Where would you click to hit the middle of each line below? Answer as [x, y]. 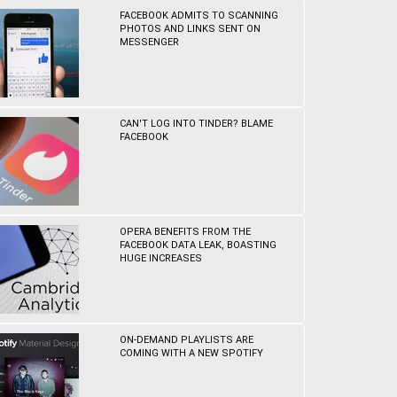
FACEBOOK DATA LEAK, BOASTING [198, 245]
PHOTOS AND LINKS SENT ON [191, 29]
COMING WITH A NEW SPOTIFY [192, 353]
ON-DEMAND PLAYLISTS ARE [187, 340]
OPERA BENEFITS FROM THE [186, 232]
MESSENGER [150, 42]
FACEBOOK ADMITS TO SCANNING [199, 16]
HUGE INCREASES [161, 258]
